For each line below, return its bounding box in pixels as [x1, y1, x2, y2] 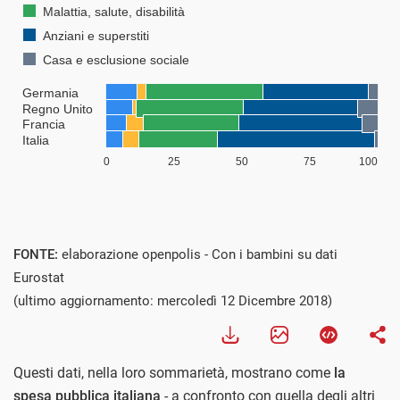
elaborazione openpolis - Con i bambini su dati [62, 246, 337, 263]
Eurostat [13, 270, 64, 287]
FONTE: [13, 246, 62, 263]
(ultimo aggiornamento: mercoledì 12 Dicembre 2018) [13, 293, 332, 310]
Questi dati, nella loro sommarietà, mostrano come [13, 364, 334, 382]
